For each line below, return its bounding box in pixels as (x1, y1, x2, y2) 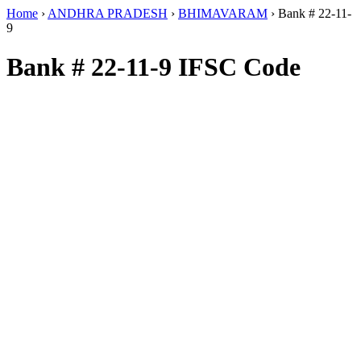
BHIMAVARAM (178, 6, 268, 20)
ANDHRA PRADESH (48, 6, 168, 20)
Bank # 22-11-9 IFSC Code (6, 52, 301, 82)
